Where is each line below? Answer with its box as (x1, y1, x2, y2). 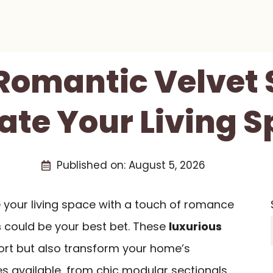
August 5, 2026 (128, 158, 205, 172)
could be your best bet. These (1, 219, 169, 234)
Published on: (56, 158, 129, 172)
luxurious (169, 219, 222, 234)
